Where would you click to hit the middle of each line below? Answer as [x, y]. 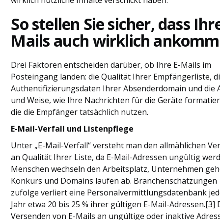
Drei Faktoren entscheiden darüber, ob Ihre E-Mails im [111, 65]
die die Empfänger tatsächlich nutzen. [80, 112]
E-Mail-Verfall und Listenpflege [72, 128]
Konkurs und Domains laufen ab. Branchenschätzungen [114, 180]
